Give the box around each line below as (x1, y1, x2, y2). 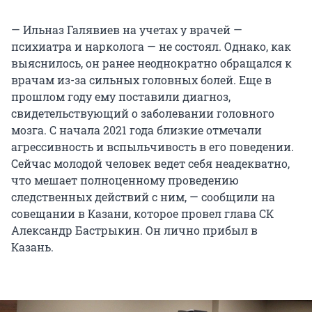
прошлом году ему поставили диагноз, (11, 89, 231, 104)
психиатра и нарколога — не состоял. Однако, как (11, 39, 291, 54)
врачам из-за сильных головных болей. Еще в (11, 72, 272, 88)
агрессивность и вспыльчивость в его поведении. (11, 139, 294, 155)
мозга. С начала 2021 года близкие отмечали (11, 123, 262, 138)
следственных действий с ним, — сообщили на (11, 189, 275, 205)
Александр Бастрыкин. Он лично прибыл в (11, 223, 258, 238)
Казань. (11, 240, 54, 255)
